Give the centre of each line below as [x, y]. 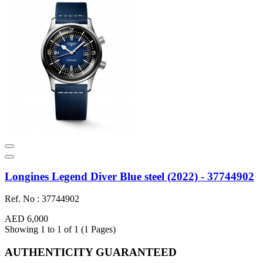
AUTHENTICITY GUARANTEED [91, 252]
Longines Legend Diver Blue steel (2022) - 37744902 [129, 176]
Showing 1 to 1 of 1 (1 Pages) [60, 230]
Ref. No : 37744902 [42, 199]
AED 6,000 [26, 219]
